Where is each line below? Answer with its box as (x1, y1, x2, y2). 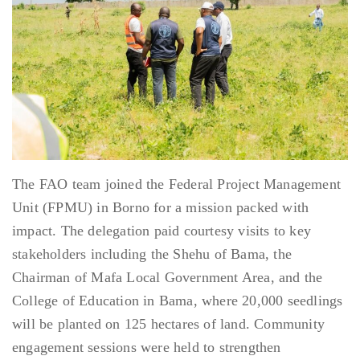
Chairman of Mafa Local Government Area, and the (12, 269, 323, 286)
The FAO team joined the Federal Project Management (12, 176, 342, 193)
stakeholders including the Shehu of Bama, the (12, 246, 292, 263)
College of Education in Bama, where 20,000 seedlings (12, 292, 343, 309)
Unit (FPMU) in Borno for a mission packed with (12, 199, 309, 216)
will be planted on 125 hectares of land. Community (12, 316, 325, 333)
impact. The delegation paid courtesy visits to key (12, 223, 312, 239)
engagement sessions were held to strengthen (12, 339, 281, 356)
